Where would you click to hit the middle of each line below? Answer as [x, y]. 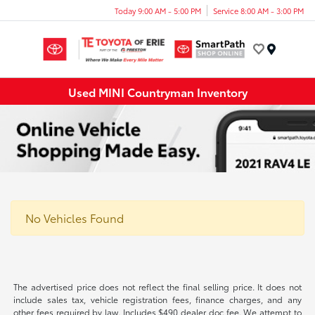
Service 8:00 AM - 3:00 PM [258, 10]
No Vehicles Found [75, 217]
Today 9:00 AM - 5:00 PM [158, 10]
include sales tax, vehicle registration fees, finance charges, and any [157, 299]
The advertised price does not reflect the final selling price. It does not [157, 286]
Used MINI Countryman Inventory [157, 91]
